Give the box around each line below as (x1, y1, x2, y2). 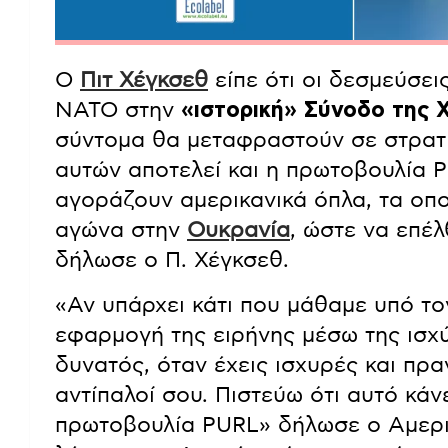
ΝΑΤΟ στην (55, 99, 181, 122)
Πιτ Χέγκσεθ (80, 69, 208, 92)
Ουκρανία (187, 219, 290, 242)
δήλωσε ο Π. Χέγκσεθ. (55, 249, 289, 272)
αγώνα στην (55, 219, 187, 242)
